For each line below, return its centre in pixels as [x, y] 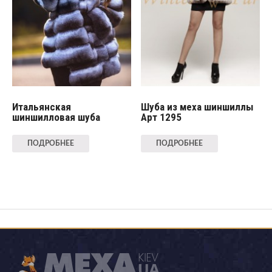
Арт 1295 [161, 117]
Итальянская [41, 107]
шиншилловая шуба [56, 117]
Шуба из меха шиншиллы [197, 107]
